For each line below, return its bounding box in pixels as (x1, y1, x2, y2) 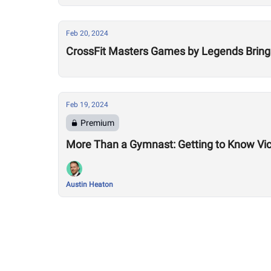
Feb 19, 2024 (66, 100, 108, 109)
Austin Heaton (66, 180, 113, 189)
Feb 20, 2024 (66, 29, 108, 38)
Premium (80, 118, 114, 128)
